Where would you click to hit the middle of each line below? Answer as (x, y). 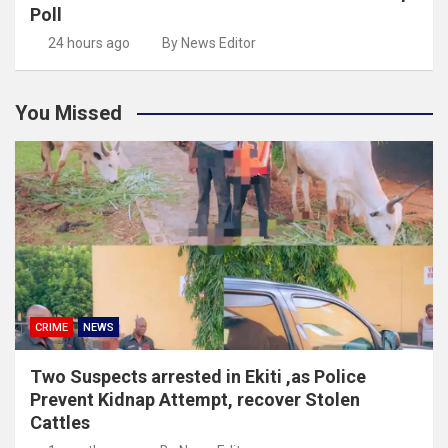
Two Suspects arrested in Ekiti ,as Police (198, 376)
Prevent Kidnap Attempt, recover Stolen (195, 399)
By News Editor (209, 42)
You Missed (68, 112)
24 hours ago (88, 42)
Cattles (60, 422)
